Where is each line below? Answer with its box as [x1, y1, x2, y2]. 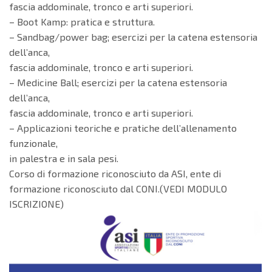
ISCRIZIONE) [9, 198, 64, 210]
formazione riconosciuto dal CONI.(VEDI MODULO [9, 183, 227, 195]
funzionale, [9, 137, 58, 149]
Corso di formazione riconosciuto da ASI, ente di [9, 168, 221, 180]
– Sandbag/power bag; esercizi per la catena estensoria [9, 31, 257, 43]
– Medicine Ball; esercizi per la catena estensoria [9, 76, 227, 89]
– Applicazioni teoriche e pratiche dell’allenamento [9, 122, 237, 134]
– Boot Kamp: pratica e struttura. [9, 16, 155, 28]
